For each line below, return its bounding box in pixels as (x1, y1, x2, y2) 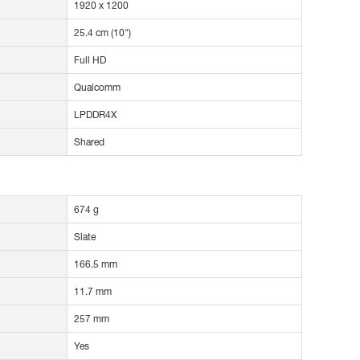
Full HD (74, 54, 106, 67)
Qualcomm (74, 81, 121, 94)
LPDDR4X (74, 108, 117, 121)
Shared (74, 136, 104, 149)
